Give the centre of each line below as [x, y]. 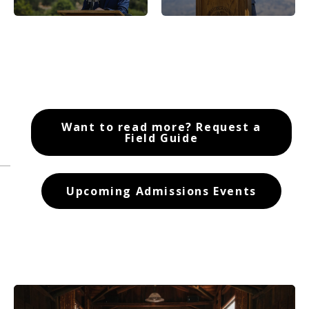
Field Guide [161, 138]
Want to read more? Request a [161, 127]
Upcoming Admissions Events [161, 191]
